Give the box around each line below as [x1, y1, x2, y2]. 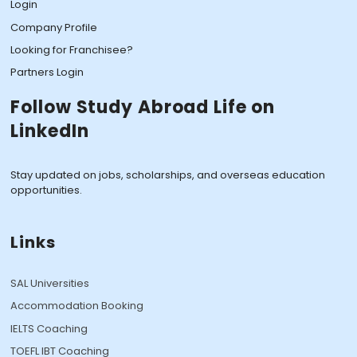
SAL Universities [10, 275, 90, 291]
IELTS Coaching [10, 320, 88, 336]
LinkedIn [10, 119, 89, 144]
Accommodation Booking [10, 298, 144, 314]
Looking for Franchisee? [10, 41, 134, 57]
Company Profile [10, 19, 98, 35]
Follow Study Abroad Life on [10, 95, 276, 120]
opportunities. [10, 182, 83, 198]
